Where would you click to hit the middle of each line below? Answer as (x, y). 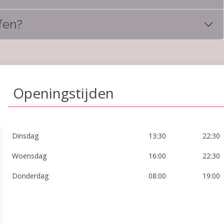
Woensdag (29, 156)
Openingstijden (63, 93)
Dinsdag (25, 136)
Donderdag (30, 176)
